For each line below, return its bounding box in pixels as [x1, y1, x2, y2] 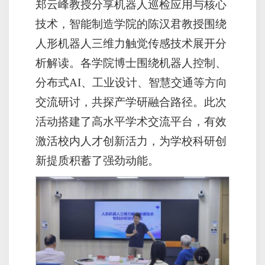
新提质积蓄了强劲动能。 [35, 154, 159, 167]
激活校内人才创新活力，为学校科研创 [35, 134, 227, 147]
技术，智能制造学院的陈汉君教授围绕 [35, 17, 227, 30]
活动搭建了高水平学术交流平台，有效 [35, 115, 227, 128]
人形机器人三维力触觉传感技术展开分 [35, 37, 227, 50]
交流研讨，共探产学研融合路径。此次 [35, 95, 227, 108]
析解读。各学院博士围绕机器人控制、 [35, 56, 227, 69]
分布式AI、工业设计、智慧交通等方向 [35, 76, 227, 89]
